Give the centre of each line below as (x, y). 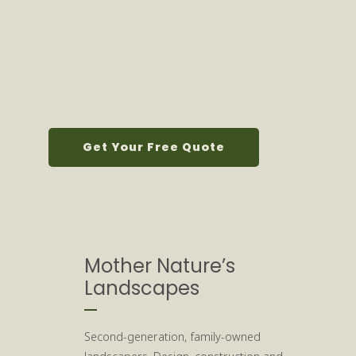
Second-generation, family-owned (172, 336)
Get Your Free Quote (153, 147)
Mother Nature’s (160, 265)
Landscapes (142, 288)
